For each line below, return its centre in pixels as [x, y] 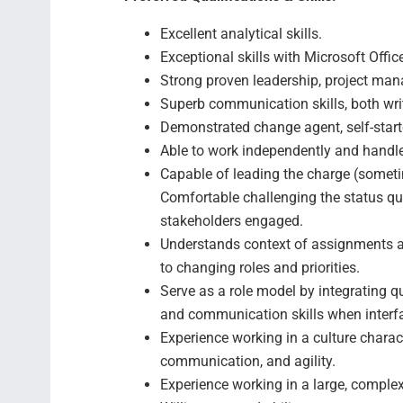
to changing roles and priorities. [260, 268]
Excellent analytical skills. [241, 34]
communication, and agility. [248, 361]
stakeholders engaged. [232, 221]
